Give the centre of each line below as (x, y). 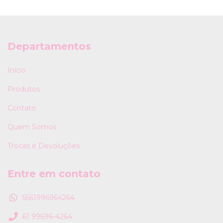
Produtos (24, 89)
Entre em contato (54, 173)
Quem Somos (32, 127)
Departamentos (49, 47)
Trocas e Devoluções (44, 146)
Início (17, 70)
